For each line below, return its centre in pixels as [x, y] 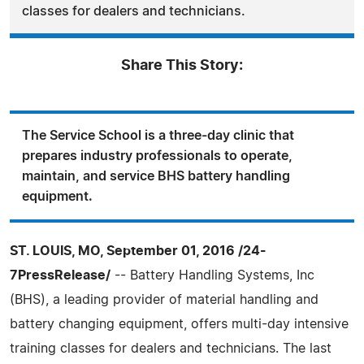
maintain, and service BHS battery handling [156, 176]
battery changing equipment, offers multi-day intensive [179, 324]
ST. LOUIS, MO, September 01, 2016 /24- [138, 251]
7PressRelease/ [60, 275]
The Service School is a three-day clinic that [158, 135]
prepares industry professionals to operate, [157, 156]
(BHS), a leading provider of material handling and [164, 299]
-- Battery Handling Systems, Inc [212, 275]
